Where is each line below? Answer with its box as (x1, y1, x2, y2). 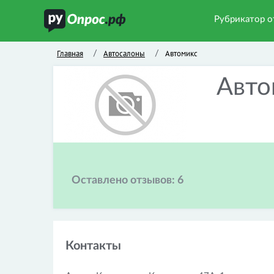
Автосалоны (103, 48, 145, 59)
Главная (57, 48, 83, 59)
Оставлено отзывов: (72, 175, 177, 186)
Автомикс (165, 48, 198, 59)
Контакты (65, 240, 121, 252)
